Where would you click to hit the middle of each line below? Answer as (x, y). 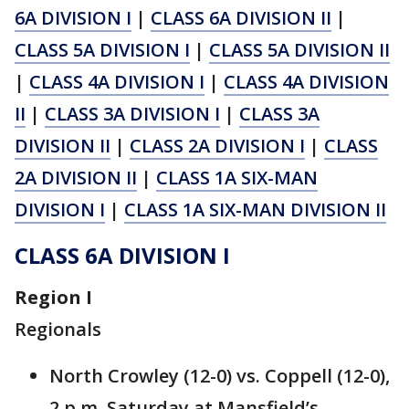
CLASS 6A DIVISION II (241, 18)
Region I (53, 298)
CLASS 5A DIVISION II (299, 50)
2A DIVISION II (76, 178)
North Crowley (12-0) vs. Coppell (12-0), (220, 376)
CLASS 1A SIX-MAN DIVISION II (255, 210)
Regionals (58, 330)
